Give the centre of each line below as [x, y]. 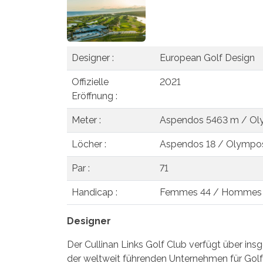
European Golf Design [207, 58]
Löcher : [89, 144]
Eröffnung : [95, 96]
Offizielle [90, 82]
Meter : [86, 120]
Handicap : [95, 192]
